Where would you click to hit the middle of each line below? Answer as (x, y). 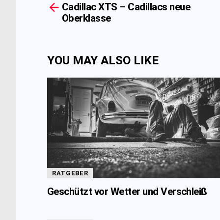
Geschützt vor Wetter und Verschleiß (127, 191)
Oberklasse (86, 18)
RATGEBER (70, 173)
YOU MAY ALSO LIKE (103, 60)
